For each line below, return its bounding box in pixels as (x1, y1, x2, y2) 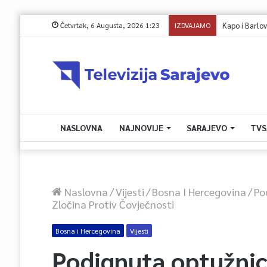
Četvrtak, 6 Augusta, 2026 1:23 (58, 20, 160, 30)
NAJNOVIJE (119, 122, 163, 133)
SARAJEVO (186, 122, 227, 133)
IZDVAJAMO (174, 20, 210, 30)
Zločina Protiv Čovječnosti (51, 197, 174, 211)
